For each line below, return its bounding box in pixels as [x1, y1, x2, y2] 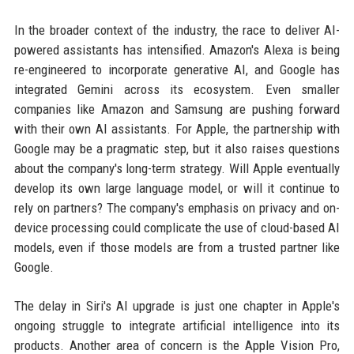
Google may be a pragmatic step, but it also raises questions [13, 141, 341, 157]
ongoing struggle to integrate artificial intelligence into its [13, 318, 341, 334]
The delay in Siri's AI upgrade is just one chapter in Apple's [13, 298, 341, 314]
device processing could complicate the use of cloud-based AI [13, 220, 341, 236]
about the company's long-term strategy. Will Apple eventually [13, 160, 341, 177]
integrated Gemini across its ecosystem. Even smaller [13, 81, 341, 98]
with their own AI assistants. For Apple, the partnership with [13, 121, 341, 137]
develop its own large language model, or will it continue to [13, 180, 341, 197]
